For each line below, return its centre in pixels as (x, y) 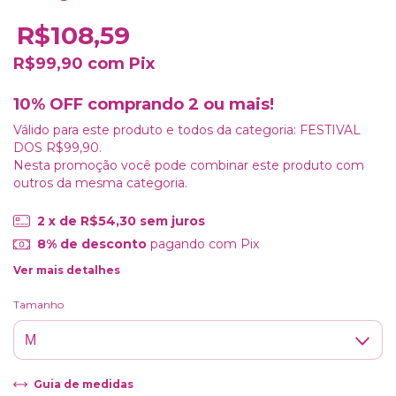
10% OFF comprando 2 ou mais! (144, 104)
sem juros (172, 221)
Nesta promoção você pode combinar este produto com (189, 165)
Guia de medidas (82, 385)
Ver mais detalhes (67, 270)
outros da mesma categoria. (100, 183)
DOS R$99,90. (57, 147)
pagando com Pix (202, 244)
